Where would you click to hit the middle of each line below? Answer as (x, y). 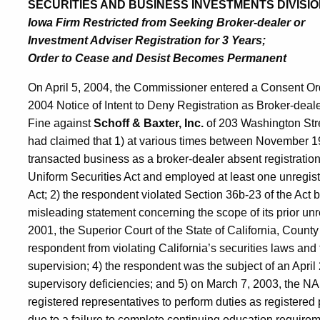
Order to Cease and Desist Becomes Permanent (157, 58)
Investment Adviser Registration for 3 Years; (147, 40)
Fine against (61, 123)
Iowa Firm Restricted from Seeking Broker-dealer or (166, 22)
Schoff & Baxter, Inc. (149, 123)
